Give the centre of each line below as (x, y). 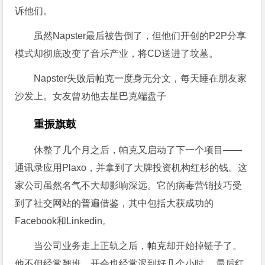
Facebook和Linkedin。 (64, 221)
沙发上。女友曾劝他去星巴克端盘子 (91, 96)
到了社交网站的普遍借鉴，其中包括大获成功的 (114, 203)
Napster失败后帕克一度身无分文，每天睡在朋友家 (140, 78)
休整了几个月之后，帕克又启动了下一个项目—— (138, 150)
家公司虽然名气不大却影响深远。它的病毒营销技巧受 (129, 185)
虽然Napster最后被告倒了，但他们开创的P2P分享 (140, 36)
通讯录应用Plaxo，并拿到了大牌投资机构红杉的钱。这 (131, 168)
